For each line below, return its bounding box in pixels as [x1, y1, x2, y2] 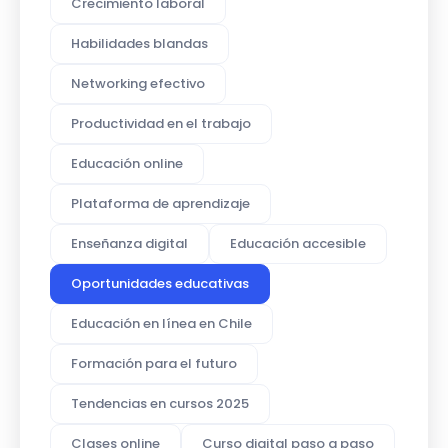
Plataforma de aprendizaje [71, 193, 250, 213]
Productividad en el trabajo [71, 113, 251, 133]
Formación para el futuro [71, 353, 237, 373]
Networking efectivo [71, 73, 205, 93]
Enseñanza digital [71, 233, 188, 253]
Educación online [71, 153, 183, 173]
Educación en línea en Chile [71, 313, 252, 333]
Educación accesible [230, 233, 366, 253]
